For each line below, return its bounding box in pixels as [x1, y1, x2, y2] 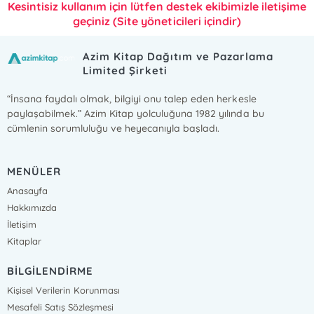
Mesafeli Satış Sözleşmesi [7, 301, 114, 313]
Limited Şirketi [83, 64, 168, 77]
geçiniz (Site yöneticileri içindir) [73, 14, 241, 28]
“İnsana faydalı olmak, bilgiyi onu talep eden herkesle [7, 93, 257, 105]
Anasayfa [7, 185, 48, 196]
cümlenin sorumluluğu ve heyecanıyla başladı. [7, 122, 220, 135]
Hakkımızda [7, 202, 57, 213]
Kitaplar [7, 235, 42, 247]
